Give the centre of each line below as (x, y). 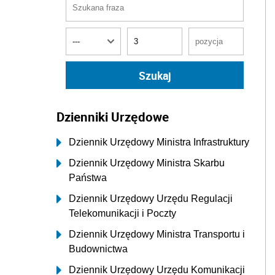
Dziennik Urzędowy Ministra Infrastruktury (159, 142)
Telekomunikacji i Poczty (122, 213)
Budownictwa (98, 249)
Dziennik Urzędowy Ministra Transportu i (157, 234)
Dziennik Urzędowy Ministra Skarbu (147, 163)
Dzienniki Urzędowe (113, 117)
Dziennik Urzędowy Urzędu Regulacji (151, 199)
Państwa (88, 178)
